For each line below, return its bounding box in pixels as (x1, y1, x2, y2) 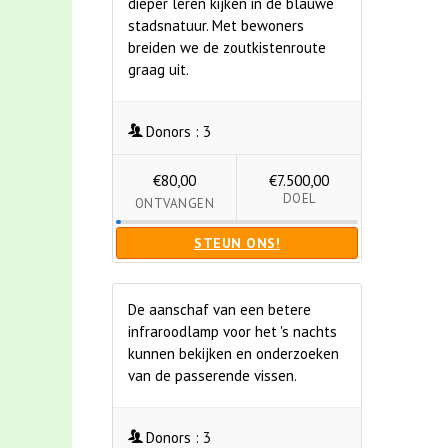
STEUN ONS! (194, 234, 280, 252)
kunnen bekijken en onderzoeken (128, 344, 339, 363)
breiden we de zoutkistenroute (128, 38, 326, 57)
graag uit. (128, 60, 189, 79)
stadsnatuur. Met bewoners (128, 16, 304, 35)
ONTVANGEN (134, 195, 215, 212)
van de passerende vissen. (128, 366, 297, 385)
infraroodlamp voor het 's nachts (128, 322, 337, 341)
